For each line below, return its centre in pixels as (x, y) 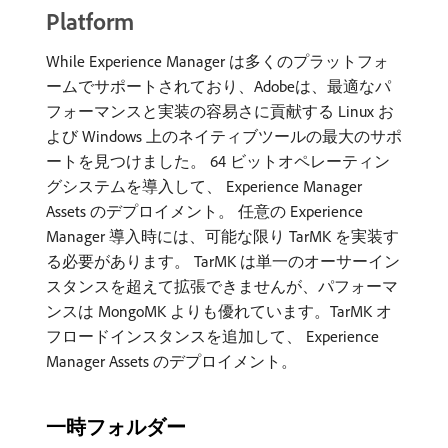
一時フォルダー (116, 426)
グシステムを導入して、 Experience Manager (204, 186)
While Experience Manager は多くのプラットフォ (217, 61)
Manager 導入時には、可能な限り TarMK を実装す (222, 236)
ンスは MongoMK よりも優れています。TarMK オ (219, 311)
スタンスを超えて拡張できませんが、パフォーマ (222, 286)
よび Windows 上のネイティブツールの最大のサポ (224, 136)
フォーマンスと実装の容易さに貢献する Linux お (220, 111)
